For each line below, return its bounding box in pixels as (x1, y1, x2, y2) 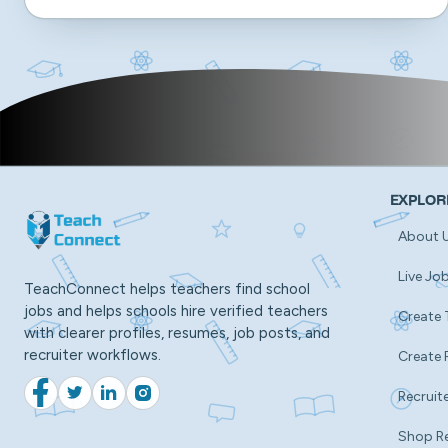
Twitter (73, 392, 121, 410)
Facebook (39, 392, 104, 410)
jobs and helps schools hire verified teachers (24, 301, 328, 320)
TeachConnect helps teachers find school (24, 279, 310, 298)
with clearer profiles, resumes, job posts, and (24, 323, 330, 342)
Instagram (141, 392, 209, 410)
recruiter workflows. (24, 345, 161, 364)
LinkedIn (107, 392, 160, 410)
